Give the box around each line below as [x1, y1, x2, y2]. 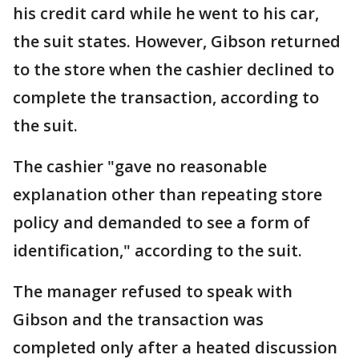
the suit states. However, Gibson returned [13, 30, 341, 53]
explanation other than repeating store [13, 184, 322, 206]
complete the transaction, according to [13, 87, 319, 109]
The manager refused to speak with [13, 280, 292, 303]
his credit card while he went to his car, [13, 2, 319, 25]
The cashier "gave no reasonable [13, 155, 267, 178]
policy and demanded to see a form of [13, 212, 310, 234]
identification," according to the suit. [13, 240, 302, 262]
